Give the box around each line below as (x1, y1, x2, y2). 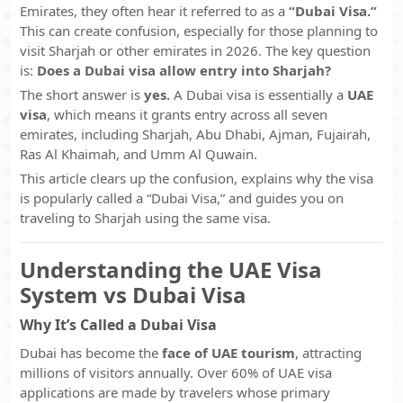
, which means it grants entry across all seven (47, 105, 327, 123)
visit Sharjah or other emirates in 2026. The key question (20, 41, 371, 59)
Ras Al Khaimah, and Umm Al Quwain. (20, 145, 257, 163)
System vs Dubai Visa (20, 280, 246, 309)
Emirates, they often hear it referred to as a (20, 2, 289, 20)
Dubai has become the (20, 344, 162, 362)
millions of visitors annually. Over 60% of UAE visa (20, 363, 332, 381)
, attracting (295, 344, 362, 362)
